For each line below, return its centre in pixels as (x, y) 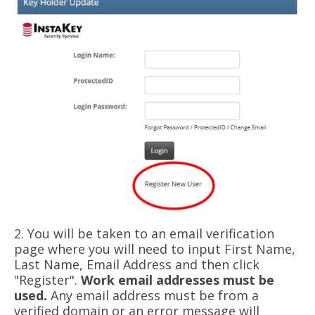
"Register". (47, 279)
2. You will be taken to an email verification (144, 233)
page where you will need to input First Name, (155, 249)
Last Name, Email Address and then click (137, 264)
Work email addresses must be (178, 279)
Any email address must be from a (153, 295)
